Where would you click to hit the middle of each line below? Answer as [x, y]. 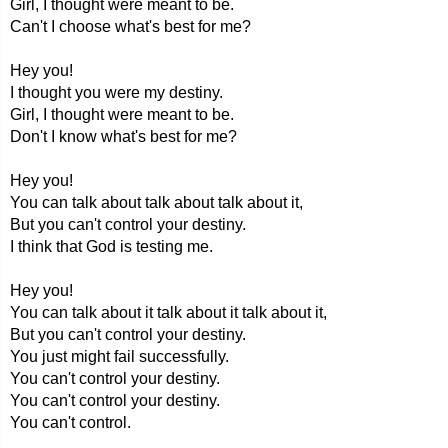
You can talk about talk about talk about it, [156, 202]
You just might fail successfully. [119, 356]
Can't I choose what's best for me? [130, 26]
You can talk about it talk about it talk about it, [168, 312]
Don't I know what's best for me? [123, 136]
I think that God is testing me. [111, 246]
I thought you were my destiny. [116, 92]
